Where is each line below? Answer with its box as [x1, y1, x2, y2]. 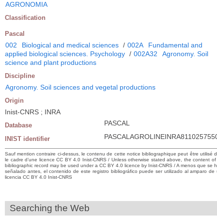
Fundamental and [148, 41, 202, 49]
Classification [5, 14, 46, 21]
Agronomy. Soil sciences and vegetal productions [5, 83, 155, 91]
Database [5, 121, 32, 129]
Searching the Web [10, 202, 90, 213]
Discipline [5, 72, 35, 79]
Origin [5, 96, 24, 104]
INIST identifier [5, 135, 50, 142]
